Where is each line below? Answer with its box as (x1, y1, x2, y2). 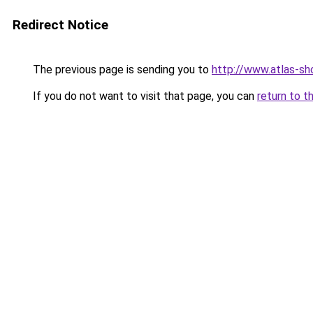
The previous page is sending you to (30, 63, 212, 76)
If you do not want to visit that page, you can (30, 89, 257, 103)
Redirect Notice (13, 17, 108, 33)
